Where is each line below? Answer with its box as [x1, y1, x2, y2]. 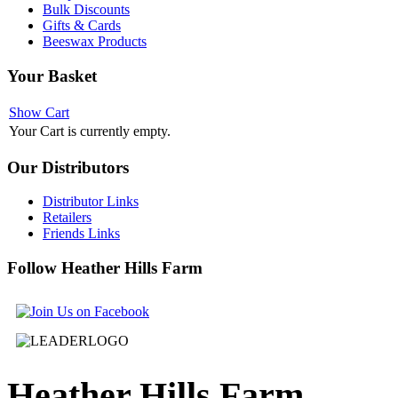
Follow [7, 258, 57, 277]
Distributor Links [43, 194, 139, 210]
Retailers [43, 210, 92, 226]
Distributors [37, 157, 129, 177]
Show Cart [9, 104, 69, 120]
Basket [44, 67, 97, 86]
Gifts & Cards [43, 18, 121, 34]
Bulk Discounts [43, 2, 130, 18]
